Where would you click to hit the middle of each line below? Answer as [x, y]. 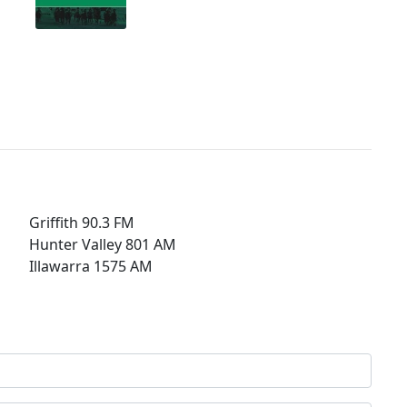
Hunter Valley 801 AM [103, 244]
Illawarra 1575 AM [91, 266]
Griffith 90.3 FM [82, 222]
